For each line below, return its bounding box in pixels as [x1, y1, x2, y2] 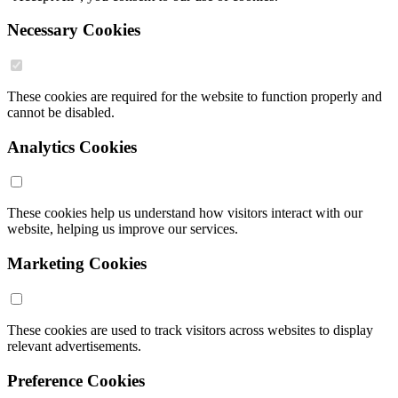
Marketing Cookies [7, 254, 147, 274]
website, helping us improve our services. [7, 221, 238, 237]
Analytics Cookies [7, 137, 137, 156]
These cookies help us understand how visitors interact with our [7, 205, 362, 221]
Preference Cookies [7, 370, 145, 390]
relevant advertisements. [7, 338, 141, 354]
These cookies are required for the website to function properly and [7, 88, 382, 104]
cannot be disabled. [7, 104, 115, 120]
